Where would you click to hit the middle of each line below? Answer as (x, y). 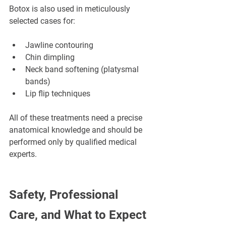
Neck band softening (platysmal (83, 70)
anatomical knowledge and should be (77, 130)
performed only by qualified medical (74, 142)
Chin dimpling (50, 58)
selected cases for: (42, 21)
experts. (23, 154)
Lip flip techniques (58, 94)
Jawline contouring (59, 45)
